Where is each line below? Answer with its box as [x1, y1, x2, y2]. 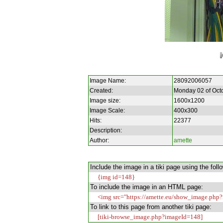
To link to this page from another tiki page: [90, 203, 212, 211]
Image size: [90, 97, 121, 105]
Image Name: [90, 77, 126, 85]
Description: [90, 127, 122, 134]
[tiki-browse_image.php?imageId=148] [97, 213, 203, 221]
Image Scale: [90, 107, 125, 114]
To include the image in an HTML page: [90, 183, 203, 191]
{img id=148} [97, 173, 135, 181]
